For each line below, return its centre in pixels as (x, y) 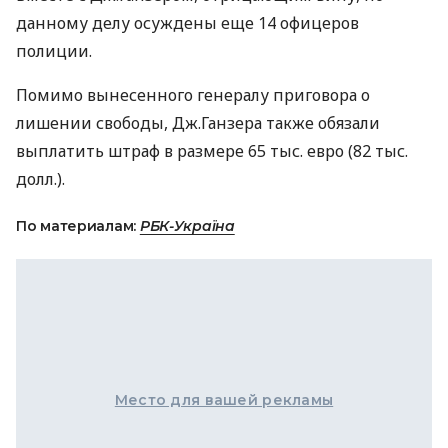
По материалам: (78, 226)
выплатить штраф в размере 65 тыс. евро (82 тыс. (212, 151)
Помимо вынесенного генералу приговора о (193, 95)
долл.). (40, 179)
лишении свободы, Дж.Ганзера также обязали (198, 123)
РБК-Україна (187, 226)
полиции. (54, 51)
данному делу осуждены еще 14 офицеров (187, 23)
